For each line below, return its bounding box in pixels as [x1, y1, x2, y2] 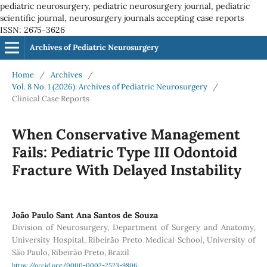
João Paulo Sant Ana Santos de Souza [11, 209, 158, 221]
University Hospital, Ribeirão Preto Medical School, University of [11, 234, 256, 245]
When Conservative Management [11, 125, 240, 144]
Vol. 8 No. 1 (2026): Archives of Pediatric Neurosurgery [11, 81, 207, 92]
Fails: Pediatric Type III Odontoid [11, 142, 237, 162]
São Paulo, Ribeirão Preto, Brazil [11, 247, 129, 257]
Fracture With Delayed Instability [11, 160, 241, 179]
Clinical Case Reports [11, 93, 89, 104]
